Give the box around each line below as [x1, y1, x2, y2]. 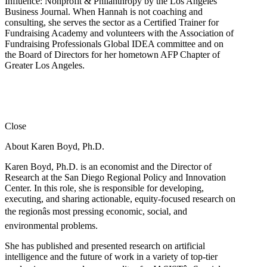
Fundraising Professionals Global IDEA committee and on [5, 38, 223, 49]
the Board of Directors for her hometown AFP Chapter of [5, 49, 220, 60]
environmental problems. [5, 220, 98, 231]
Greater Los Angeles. [5, 60, 85, 70]
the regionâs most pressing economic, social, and [5, 206, 187, 216]
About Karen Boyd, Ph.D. [5, 141, 104, 151]
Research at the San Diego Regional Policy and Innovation [5, 172, 226, 182]
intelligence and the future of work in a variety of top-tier [5, 251, 218, 262]
